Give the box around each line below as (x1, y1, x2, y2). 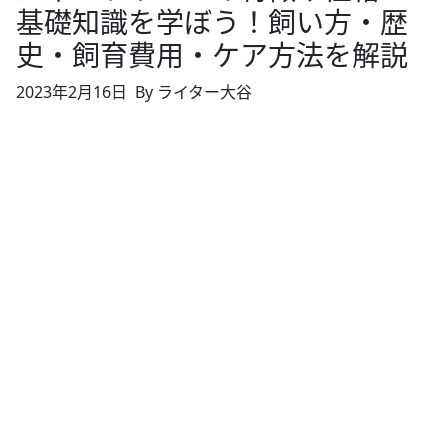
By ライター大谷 (135, 80, 252, 103)
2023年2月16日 (16, 80, 127, 103)
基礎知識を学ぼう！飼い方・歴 (16, 2, 408, 41)
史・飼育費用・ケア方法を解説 (16, 35, 408, 74)
